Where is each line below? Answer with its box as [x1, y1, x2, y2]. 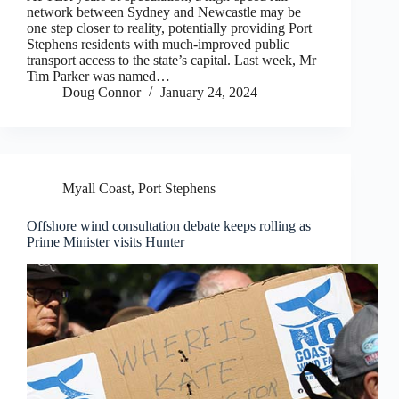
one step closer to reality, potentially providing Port [27, 20, 312, 37]
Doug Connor [62, 85, 141, 101]
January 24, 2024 [160, 85, 257, 101]
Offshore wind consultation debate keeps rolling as [27, 218, 311, 234]
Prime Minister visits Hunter [27, 234, 184, 250]
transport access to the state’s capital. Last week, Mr [27, 53, 316, 69]
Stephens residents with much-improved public [27, 37, 289, 53]
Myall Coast [62, 181, 131, 197]
